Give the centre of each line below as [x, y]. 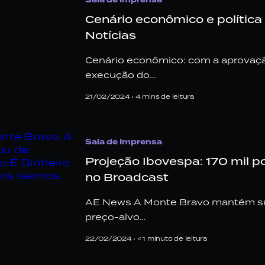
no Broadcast [127, 177]
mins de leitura [168, 96]
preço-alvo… [115, 216]
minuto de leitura [177, 238]
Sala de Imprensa [124, 142]
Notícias [111, 35]
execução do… [120, 75]
